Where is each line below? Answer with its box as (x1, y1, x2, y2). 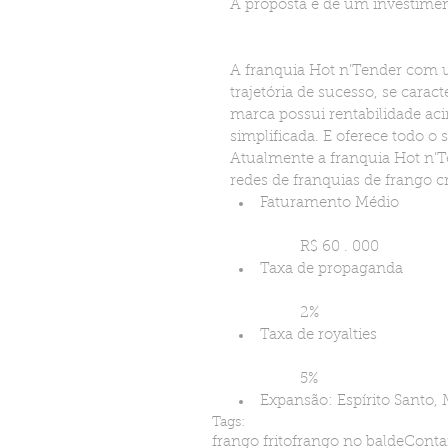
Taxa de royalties (260, 327, 377, 343)
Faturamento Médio (260, 195, 399, 211)
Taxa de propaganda (260, 261, 403, 277)
